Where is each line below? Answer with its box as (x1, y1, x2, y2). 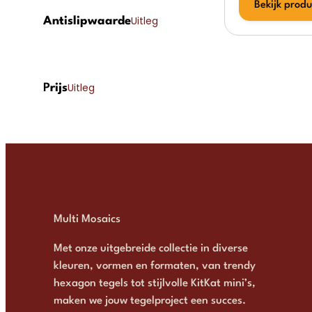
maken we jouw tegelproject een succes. (54, 295, 246, 306)
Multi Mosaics (54, 213, 120, 225)
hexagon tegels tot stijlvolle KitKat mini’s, (54, 277, 256, 289)
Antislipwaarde (43, 15, 131, 27)
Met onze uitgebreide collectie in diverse (54, 242, 248, 254)
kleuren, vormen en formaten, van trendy (54, 260, 256, 272)
